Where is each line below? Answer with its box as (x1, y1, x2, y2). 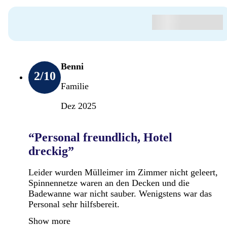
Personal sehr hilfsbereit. (28, 199, 120, 209)
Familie (61, 81, 89, 91)
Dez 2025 (61, 100, 96, 111)
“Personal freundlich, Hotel (28, 130, 172, 144)
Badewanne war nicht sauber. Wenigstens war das (28, 188, 212, 199)
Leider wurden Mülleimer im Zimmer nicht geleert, (28, 167, 218, 177)
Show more (28, 215, 70, 226)
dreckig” (28, 144, 74, 158)
